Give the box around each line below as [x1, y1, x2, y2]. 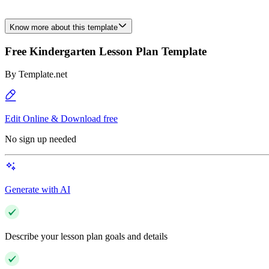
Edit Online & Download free [5, 113, 118, 124]
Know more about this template [10, 23, 118, 32]
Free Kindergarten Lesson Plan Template [5, 44, 207, 58]
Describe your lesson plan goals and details [5, 231, 168, 242]
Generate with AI [5, 184, 70, 195]
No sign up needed [5, 134, 76, 145]
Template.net [19, 69, 67, 80]
